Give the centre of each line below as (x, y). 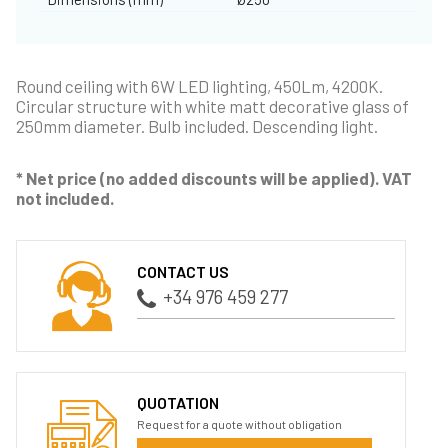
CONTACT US (183, 272)
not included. (65, 197)
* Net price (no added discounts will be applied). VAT (214, 177)
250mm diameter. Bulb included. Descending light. (197, 125)
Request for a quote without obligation (240, 423)
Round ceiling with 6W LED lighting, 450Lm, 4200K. (199, 85)
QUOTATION (178, 402)
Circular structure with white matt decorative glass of (212, 105)
